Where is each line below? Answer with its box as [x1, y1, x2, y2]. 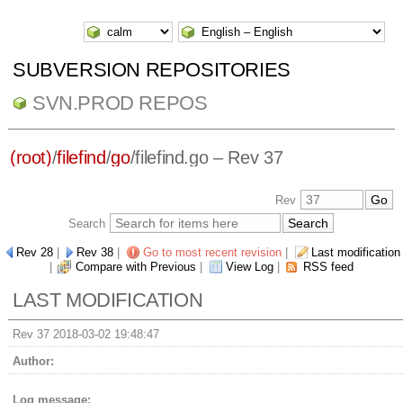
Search [68, 217, 109, 231]
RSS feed [303, 260, 354, 274]
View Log [226, 260, 273, 274]
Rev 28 [16, 246, 53, 260]
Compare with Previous [76, 260, 196, 274]
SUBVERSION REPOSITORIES [12, 58, 291, 81]
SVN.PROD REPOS [31, 92, 208, 114]
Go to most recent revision [143, 246, 282, 260]
